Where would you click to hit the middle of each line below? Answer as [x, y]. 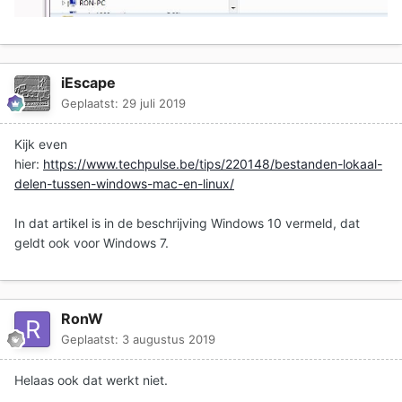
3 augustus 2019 [169, 340]
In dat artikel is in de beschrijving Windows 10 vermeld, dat [187, 223]
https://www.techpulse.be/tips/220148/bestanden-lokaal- [213, 164]
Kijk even [41, 144]
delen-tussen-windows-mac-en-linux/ [124, 184]
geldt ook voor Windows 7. [92, 243]
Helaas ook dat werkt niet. [93, 380]
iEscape [88, 83]
